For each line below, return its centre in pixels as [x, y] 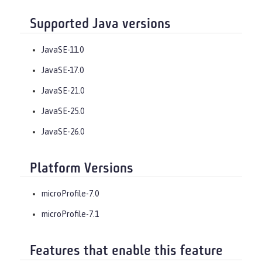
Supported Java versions [100, 25]
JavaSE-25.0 [63, 111]
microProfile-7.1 [70, 214]
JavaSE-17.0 [63, 70]
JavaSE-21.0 [63, 90]
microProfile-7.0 [70, 194]
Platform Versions [82, 169]
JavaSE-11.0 [63, 49]
